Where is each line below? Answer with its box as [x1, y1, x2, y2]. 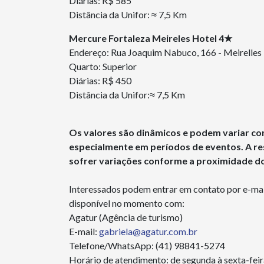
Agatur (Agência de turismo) [69, 212, 183, 223]
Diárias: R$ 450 [69, 75, 133, 86]
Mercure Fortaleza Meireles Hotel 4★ [69, 32, 234, 44]
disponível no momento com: [69, 197, 184, 209]
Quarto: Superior [69, 61, 138, 72]
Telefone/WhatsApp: [69, 240, 156, 251]
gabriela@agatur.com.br [99, 226, 197, 237]
